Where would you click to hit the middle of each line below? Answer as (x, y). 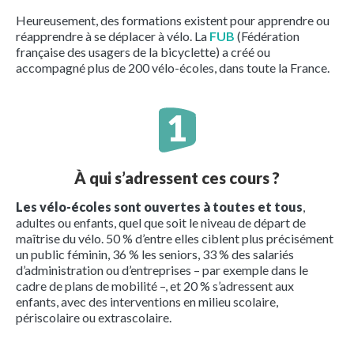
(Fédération (267, 36)
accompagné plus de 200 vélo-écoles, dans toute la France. (173, 67)
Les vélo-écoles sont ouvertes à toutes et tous (159, 206)
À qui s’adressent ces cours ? (177, 177)
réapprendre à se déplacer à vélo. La (113, 36)
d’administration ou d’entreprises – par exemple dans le (162, 269)
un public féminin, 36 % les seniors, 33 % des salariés (155, 254)
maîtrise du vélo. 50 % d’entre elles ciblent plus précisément (175, 238)
